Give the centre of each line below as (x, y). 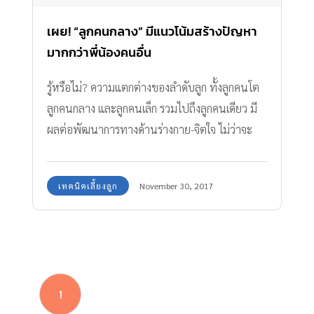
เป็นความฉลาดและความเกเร (110, 150)
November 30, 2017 (177, 185)
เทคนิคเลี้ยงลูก (88, 185)
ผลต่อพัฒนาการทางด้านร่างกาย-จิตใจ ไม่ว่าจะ (150, 129)
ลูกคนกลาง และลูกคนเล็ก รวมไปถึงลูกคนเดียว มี (152, 108)
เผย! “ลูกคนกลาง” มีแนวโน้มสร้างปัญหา (152, 31)
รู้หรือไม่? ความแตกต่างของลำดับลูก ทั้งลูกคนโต (153, 87)
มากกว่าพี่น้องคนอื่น (99, 52)
